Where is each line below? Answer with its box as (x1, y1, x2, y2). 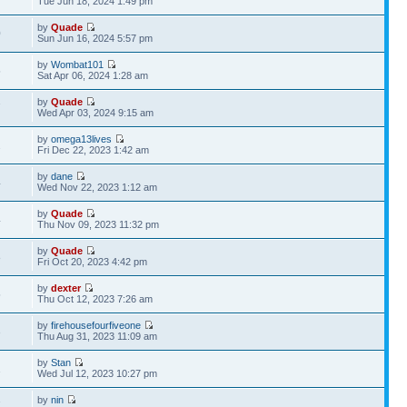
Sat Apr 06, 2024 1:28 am (37, 69, 149, 81)
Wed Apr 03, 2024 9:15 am (37, 106, 154, 118)
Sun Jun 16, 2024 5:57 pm (37, 32, 154, 44)
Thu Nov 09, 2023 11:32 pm (37, 218, 160, 230)
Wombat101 (51, 58, 104, 70)
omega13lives (51, 133, 113, 144)
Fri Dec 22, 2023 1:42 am (37, 144, 150, 155)
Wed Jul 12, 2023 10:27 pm (37, 367, 158, 379)
